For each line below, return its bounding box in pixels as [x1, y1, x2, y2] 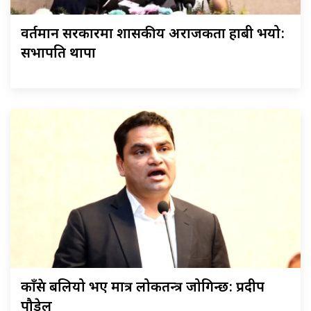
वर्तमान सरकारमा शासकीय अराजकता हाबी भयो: [21, 25, 285, 44]
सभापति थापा [21, 44, 96, 63]
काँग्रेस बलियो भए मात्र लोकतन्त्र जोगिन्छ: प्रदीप [21, 279, 264, 298]
